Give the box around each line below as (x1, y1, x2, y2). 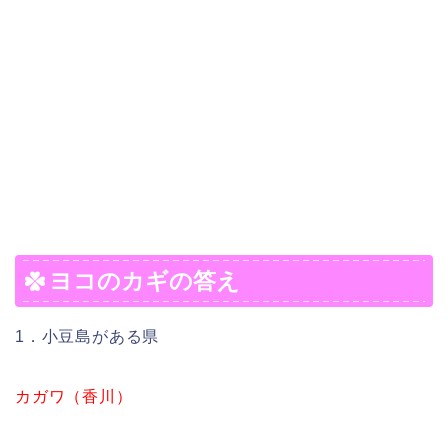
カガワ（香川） (15, 387, 133, 405)
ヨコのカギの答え (49, 267, 240, 294)
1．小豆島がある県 (15, 327, 160, 345)
